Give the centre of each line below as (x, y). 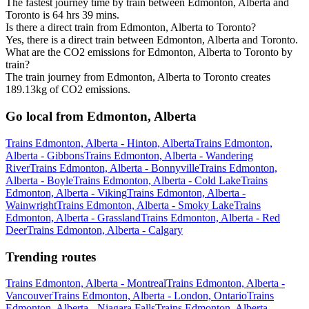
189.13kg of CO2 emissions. (68, 90)
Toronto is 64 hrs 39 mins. (62, 15)
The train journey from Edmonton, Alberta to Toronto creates (138, 77)
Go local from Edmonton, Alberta (101, 117)
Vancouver (29, 296)
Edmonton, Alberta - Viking (66, 192)
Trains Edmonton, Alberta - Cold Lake (157, 180)
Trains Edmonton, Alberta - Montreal (86, 283)
